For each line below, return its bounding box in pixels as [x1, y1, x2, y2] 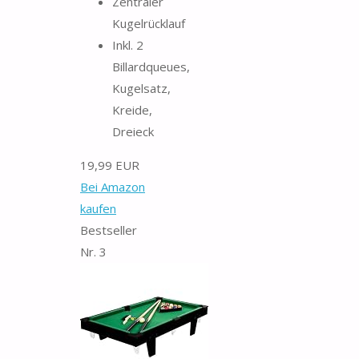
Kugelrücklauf [112, 14, 185, 31]
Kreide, [112, 101, 152, 118]
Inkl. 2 [112, 36, 143, 53]
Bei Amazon [80, 178, 145, 195]
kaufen [80, 200, 116, 216]
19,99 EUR [80, 156, 139, 173]
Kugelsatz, [112, 79, 171, 96]
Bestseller [80, 221, 137, 238]
